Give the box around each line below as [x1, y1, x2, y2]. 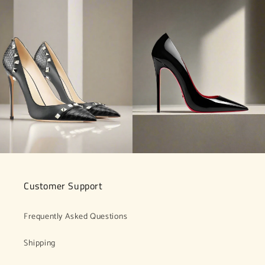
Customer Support [24, 178, 103, 193]
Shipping [24, 236, 56, 250]
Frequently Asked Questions [24, 209, 128, 224]
